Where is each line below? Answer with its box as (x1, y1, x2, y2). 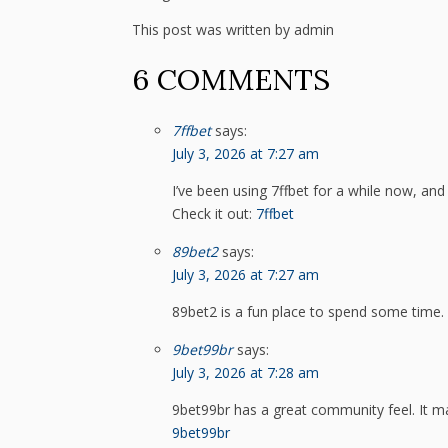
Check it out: (172, 203, 256, 223)
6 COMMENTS (132, 60, 330, 99)
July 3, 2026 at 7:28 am (172, 362, 319, 382)
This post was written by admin (132, 20, 334, 40)
